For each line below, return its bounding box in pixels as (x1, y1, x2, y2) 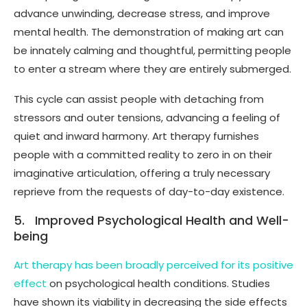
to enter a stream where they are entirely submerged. (14, 61, 291, 76)
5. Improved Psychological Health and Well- (14, 211, 289, 229)
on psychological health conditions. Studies (47, 275, 270, 291)
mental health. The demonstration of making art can (14, 24, 284, 39)
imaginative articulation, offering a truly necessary (14, 165, 270, 180)
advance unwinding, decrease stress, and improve (14, 5, 270, 21)
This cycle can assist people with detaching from (14, 91, 264, 106)
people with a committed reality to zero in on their (14, 147, 272, 162)
